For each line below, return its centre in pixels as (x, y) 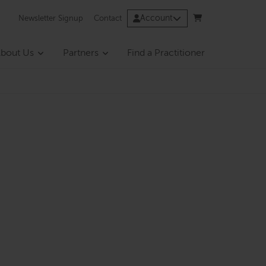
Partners (80, 54)
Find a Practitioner (166, 54)
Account (157, 18)
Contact (107, 18)
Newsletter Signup (51, 18)
